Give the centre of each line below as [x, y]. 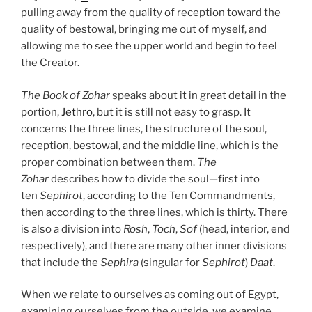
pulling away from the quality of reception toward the [151, 13]
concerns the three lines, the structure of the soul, [144, 128]
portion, [41, 112]
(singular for [170, 262]
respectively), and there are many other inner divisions [154, 245]
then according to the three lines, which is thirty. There [154, 212]
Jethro [77, 112]
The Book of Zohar [67, 95]
